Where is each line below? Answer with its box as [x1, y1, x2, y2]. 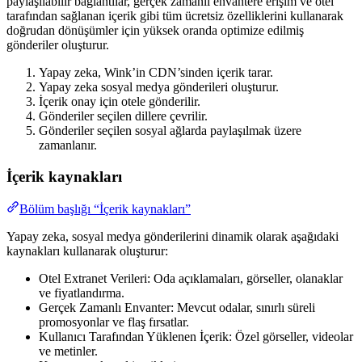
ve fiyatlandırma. [39, 286, 124, 301]
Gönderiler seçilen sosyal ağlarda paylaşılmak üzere [39, 123, 301, 137]
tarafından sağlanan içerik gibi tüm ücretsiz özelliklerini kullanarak [6, 8, 343, 23]
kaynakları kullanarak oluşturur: [6, 244, 168, 259]
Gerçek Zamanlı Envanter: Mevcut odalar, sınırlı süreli [39, 301, 315, 315]
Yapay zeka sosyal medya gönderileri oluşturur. [39, 79, 279, 94]
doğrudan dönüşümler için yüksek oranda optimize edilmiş [6, 23, 304, 37]
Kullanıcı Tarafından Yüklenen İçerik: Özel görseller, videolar [39, 330, 353, 344]
